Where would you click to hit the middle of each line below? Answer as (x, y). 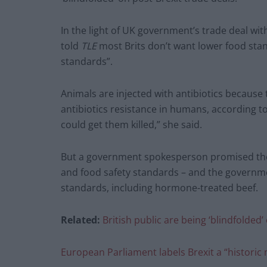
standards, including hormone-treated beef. (159, 188)
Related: (82, 220)
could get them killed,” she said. (131, 125)
